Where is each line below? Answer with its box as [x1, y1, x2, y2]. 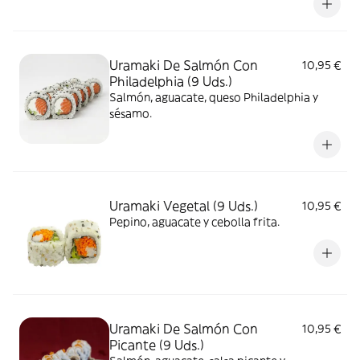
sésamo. [109, 106, 152, 121]
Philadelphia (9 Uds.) [109, 73, 232, 89]
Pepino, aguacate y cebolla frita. [109, 215, 280, 229]
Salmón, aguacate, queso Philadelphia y [109, 90, 318, 104]
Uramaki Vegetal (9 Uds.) [109, 198, 258, 214]
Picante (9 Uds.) [109, 337, 204, 353]
